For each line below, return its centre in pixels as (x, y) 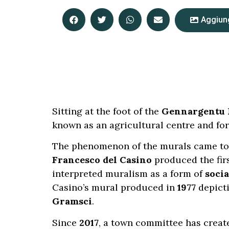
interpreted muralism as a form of (129, 174)
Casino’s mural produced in (115, 188)
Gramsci (72, 201)
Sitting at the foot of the (107, 111)
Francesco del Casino (102, 160)
